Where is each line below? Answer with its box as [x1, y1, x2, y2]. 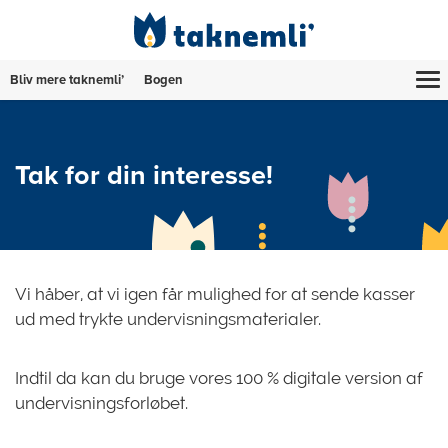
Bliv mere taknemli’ [10, 72, 124, 88]
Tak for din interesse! [15, 158, 273, 192]
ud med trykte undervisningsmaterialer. [15, 309, 321, 329]
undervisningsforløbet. [15, 393, 188, 413]
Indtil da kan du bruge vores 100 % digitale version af [15, 368, 423, 388]
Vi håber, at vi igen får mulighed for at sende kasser [15, 284, 415, 304]
